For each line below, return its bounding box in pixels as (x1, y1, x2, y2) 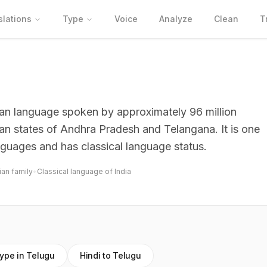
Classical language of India (37, 167, 131, 176)
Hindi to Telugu (79, 250, 141, 260)
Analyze (159, 14, 193, 24)
